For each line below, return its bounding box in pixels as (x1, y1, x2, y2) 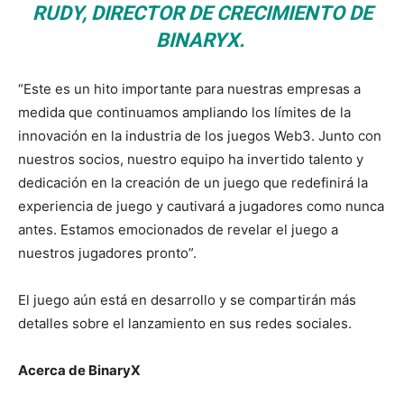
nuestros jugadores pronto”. (18, 243, 197, 262)
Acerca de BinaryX (18, 361, 141, 379)
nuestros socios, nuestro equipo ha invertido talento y (18, 150, 363, 168)
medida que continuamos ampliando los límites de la (18, 103, 351, 121)
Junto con (318, 126, 381, 144)
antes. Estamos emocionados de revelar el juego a (18, 220, 338, 238)
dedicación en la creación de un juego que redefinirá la (18, 173, 368, 191)
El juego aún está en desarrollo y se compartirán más (18, 290, 356, 308)
